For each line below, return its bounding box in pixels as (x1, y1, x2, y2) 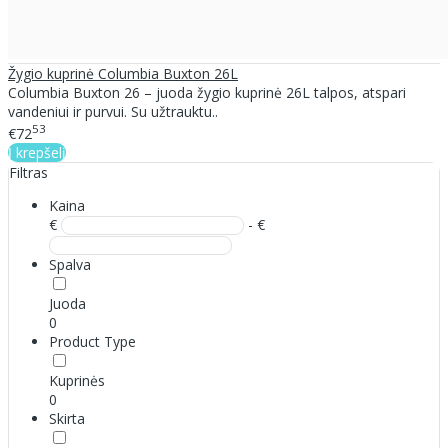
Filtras (9, 162, 48, 182)
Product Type (49, 331, 136, 351)
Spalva (49, 254, 91, 274)
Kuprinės (49, 370, 105, 390)
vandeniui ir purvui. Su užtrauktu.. (8, 102, 218, 122)
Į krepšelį (8, 142, 66, 162)
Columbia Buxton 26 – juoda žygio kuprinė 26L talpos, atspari (8, 83, 406, 103)
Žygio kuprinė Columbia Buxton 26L (8, 64, 238, 84)
